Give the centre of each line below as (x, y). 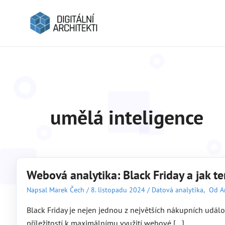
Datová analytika (178, 190)
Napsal (38, 190)
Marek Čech (68, 190)
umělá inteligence (127, 117)
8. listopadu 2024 (118, 190)
